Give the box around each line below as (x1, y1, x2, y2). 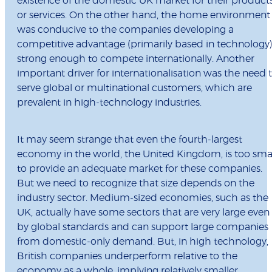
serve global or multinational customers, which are (17, 83, 252, 93)
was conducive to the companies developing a (17, 25, 234, 35)
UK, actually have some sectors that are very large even (17, 208, 270, 218)
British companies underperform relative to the (17, 251, 237, 262)
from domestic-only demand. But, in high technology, (17, 237, 268, 247)
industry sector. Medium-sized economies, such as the (17, 193, 268, 203)
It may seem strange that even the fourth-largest (17, 135, 242, 145)
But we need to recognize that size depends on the (17, 178, 254, 189)
